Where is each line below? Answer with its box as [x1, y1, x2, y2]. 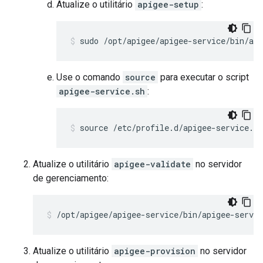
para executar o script [158, 72, 249, 83]
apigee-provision [114, 245, 195, 257]
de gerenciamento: [33, 173, 109, 184]
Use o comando [56, 72, 123, 83]
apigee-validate [114, 159, 191, 170]
